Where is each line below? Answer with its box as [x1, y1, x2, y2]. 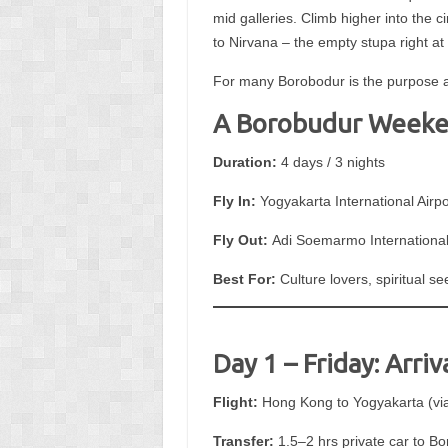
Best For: [212, 270, 276, 287]
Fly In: [212, 192, 256, 209]
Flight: [212, 393, 258, 410]
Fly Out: [212, 231, 268, 248]
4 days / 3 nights [276, 153, 385, 170]
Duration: [212, 153, 277, 170]
